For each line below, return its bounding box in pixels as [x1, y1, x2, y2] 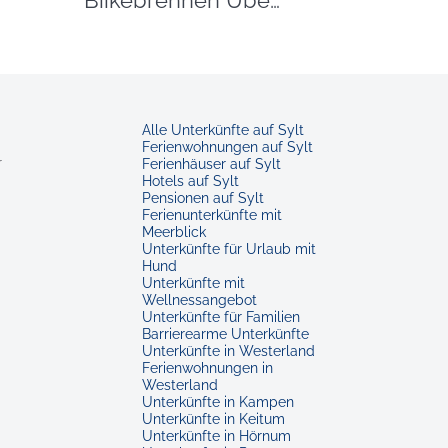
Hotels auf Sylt [142, 173, 239, 190]
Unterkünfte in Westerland [142, 343, 315, 360]
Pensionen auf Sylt [142, 190, 264, 207]
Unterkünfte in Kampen [142, 394, 294, 411]
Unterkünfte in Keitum [142, 411, 285, 428]
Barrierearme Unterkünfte [142, 326, 309, 343]
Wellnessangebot [142, 292, 257, 309]
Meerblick [142, 224, 206, 241]
